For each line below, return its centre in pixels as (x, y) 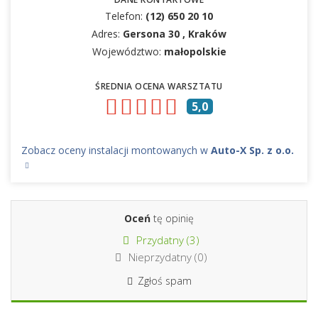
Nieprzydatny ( (161, 257)
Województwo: (128, 51)
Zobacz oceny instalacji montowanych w (116, 150)
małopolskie (195, 51)
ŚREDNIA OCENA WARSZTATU (159, 86)
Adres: (107, 33)
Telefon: (125, 16)
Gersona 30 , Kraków (175, 33)
